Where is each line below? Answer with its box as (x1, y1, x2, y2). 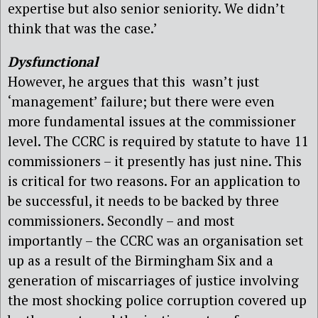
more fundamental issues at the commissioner (8, 112, 296, 131)
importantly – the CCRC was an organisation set (8, 231, 303, 250)
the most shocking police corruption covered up (8, 291, 307, 309)
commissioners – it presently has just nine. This (8, 152, 302, 170)
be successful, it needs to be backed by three (8, 192, 279, 210)
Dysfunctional (8, 53, 98, 71)
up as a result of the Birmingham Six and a (8, 251, 273, 270)
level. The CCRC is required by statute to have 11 (8, 132, 308, 150)
